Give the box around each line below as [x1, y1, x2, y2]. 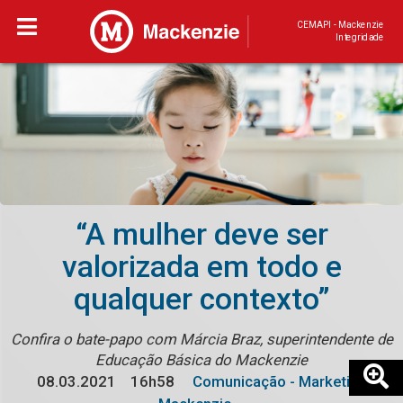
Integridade [336, 31, 384, 43]
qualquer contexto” [73, 282, 330, 318]
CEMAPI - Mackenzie [296, 19, 384, 31]
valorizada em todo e [61, 249, 342, 285]
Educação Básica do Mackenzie [95, 351, 308, 370]
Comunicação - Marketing [188, 372, 367, 391]
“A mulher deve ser [75, 217, 328, 253]
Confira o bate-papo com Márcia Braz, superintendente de [10, 330, 393, 349]
